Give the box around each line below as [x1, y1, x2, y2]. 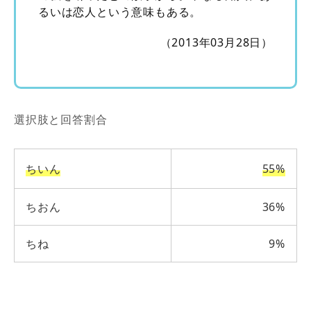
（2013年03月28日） [160, 35, 273, 51]
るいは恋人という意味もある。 [38, 4, 202, 20]
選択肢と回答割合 [14, 112, 108, 128]
